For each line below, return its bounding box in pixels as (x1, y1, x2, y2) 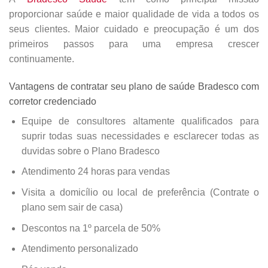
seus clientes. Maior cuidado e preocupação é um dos (9, 23, 259, 34)
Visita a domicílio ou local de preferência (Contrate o (21, 187, 259, 197)
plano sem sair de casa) (21, 202, 123, 212)
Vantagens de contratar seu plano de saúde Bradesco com (9, 81, 259, 92)
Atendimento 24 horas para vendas (21, 166, 170, 177)
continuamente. (9, 53, 74, 64)
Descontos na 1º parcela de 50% (21, 223, 160, 233)
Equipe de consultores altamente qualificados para (21, 115, 259, 126)
